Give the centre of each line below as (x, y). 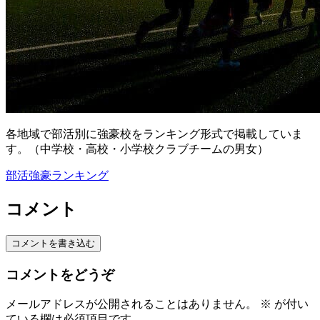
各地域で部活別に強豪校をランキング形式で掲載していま (154, 134)
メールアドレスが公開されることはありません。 (131, 304)
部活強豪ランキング (57, 175)
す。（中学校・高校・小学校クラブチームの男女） (137, 149)
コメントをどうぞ (60, 274)
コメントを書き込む (53, 243)
